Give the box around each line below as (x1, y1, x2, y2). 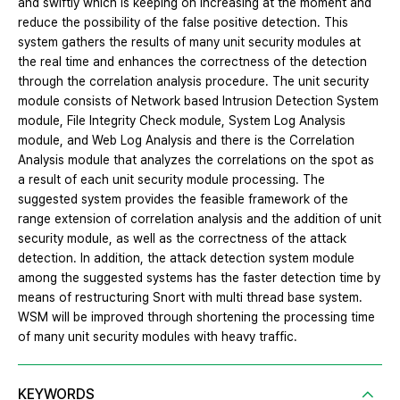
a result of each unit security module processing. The (18, 172, 325, 187)
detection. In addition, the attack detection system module (18, 251, 354, 266)
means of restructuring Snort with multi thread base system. (18, 290, 362, 305)
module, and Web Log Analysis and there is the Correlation (18, 133, 354, 148)
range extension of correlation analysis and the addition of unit (18, 212, 381, 227)
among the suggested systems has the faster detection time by (18, 271, 380, 286)
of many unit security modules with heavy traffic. (18, 329, 297, 345)
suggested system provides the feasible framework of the (18, 192, 348, 207)
